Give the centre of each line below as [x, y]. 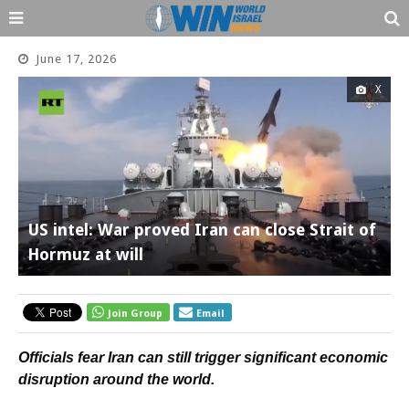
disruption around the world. [116, 379]
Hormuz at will [85, 254]
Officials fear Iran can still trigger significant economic [203, 357]
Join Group [135, 313]
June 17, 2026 [76, 59]
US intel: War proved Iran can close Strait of [202, 229]
